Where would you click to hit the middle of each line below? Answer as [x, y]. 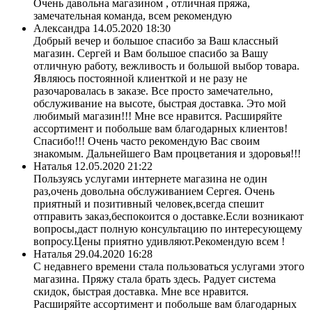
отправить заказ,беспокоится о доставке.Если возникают [169, 216]
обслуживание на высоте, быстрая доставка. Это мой [160, 103]
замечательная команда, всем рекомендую [133, 15]
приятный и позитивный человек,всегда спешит [149, 203]
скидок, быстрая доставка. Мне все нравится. [141, 291]
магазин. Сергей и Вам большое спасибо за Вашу [151, 53]
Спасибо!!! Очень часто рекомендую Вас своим [147, 141]
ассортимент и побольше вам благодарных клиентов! [161, 128]
